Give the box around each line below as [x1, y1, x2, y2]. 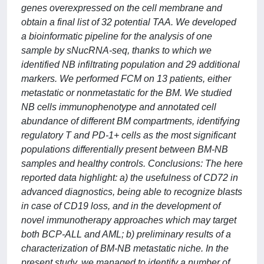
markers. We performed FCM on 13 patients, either [21, 74, 231, 84]
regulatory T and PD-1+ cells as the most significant [21, 130, 236, 140]
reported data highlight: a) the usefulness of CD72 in [21, 173, 238, 183]
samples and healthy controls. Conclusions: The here [21, 159, 243, 169]
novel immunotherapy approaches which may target [21, 215, 236, 225]
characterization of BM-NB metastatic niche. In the [21, 243, 229, 253]
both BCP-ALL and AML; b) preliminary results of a [21, 229, 231, 239]
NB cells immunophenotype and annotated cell [21, 102, 216, 112]
